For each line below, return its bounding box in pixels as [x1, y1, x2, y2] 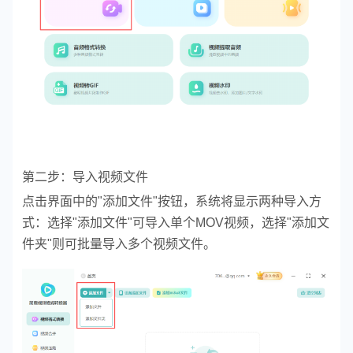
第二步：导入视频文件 [22, 170, 148, 184]
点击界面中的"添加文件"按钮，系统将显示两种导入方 [22, 195, 321, 209]
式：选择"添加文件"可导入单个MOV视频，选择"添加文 [22, 216, 329, 230]
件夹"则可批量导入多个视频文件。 [22, 237, 216, 251]
